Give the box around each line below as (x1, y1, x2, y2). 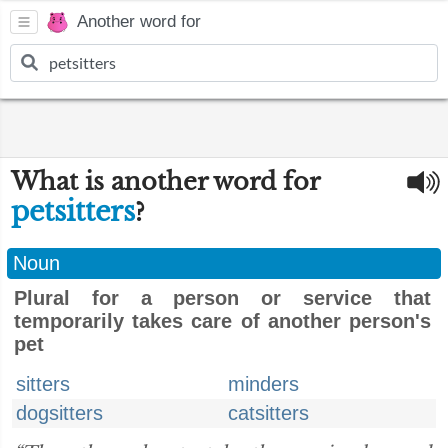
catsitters (228, 402, 309, 424)
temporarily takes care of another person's (14, 310, 431, 332)
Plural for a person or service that (14, 287, 431, 309)
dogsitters (16, 402, 103, 424)
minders (228, 373, 299, 395)
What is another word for (11, 167, 319, 196)
